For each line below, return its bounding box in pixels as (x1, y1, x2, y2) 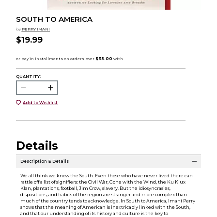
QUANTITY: (15, 74, 41, 79)
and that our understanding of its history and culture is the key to (20, 210, 168, 216)
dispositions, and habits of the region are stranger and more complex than (20, 191, 187, 197)
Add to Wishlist (23, 100, 58, 105)
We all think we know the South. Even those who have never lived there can (20, 172, 193, 178)
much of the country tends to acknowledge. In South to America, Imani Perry (20, 198, 195, 203)
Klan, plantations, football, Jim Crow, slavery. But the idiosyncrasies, (20, 185, 170, 191)
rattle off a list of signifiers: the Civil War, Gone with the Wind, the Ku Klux (20, 179, 186, 185)
